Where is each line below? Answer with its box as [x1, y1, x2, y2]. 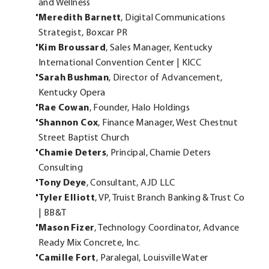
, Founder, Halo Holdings [89, 103, 190, 113]
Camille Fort [38, 253, 96, 263]
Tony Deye [38, 178, 86, 188]
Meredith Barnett [38, 13, 121, 23]
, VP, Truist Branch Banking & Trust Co [95, 193, 245, 203]
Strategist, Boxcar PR [38, 28, 128, 38]
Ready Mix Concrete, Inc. [38, 238, 141, 248]
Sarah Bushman [38, 73, 109, 83]
